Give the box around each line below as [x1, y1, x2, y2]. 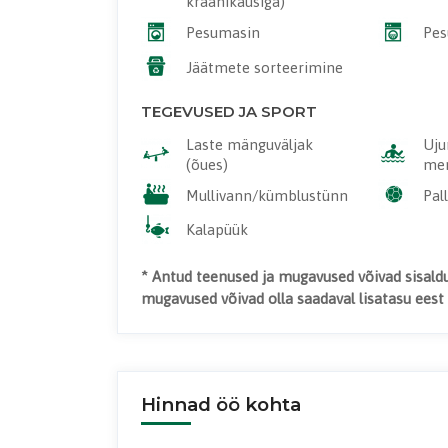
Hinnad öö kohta [140, 392, 301, 416]
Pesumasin [185, 24, 260, 42]
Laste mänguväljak [185, 135, 313, 153]
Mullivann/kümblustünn [185, 186, 348, 204]
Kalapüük [185, 221, 248, 239]
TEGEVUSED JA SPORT [140, 101, 317, 121]
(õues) [185, 155, 228, 173]
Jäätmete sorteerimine [185, 58, 343, 76]
